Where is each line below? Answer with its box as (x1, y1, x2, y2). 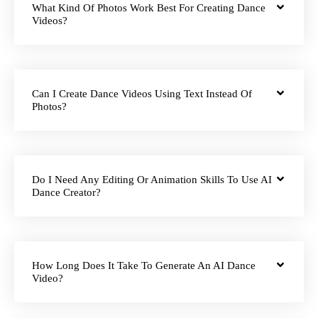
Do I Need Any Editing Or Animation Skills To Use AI (32, 174, 272, 186)
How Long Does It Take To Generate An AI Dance (32, 260, 256, 272)
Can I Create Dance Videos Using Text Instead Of (32, 88, 252, 100)
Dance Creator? (32, 187, 101, 199)
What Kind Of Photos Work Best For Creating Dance (32, 2, 265, 14)
